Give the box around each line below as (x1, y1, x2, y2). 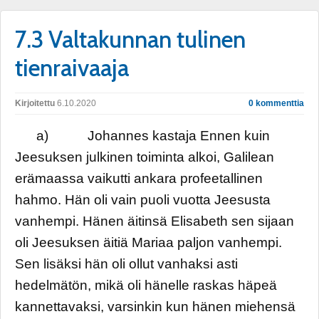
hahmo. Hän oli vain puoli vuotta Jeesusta (15, 192, 271, 207)
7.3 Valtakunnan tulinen (15, 25, 246, 53)
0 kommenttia (249, 98, 304, 108)
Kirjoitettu (15, 98, 55, 108)
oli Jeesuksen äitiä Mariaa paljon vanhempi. (15, 235, 282, 250)
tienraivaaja (15, 53, 129, 82)
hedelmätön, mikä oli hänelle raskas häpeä (15, 278, 277, 293)
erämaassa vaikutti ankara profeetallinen (15, 171, 263, 186)
